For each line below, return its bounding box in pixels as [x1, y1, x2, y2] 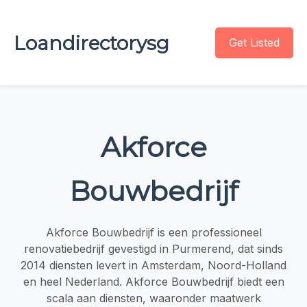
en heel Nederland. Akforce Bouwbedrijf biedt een [23, 274, 284, 288]
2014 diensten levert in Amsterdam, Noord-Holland [21, 258, 286, 272]
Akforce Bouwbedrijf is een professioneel [45, 225, 262, 239]
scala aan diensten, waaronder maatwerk [46, 291, 261, 305]
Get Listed [229, 36, 280, 49]
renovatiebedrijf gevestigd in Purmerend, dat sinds [24, 241, 283, 256]
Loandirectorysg [14, 31, 169, 55]
